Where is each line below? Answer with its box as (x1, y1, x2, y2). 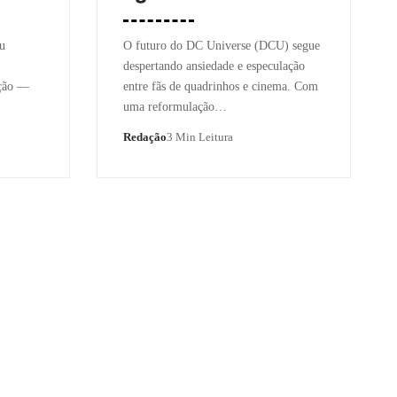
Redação (122, 129, 167, 144)
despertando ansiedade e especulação (122, 58, 305, 73)
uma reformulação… (122, 99, 227, 113)
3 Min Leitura (166, 129, 233, 144)
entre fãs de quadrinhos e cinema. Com (122, 79, 318, 93)
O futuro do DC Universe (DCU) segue (122, 38, 320, 52)
